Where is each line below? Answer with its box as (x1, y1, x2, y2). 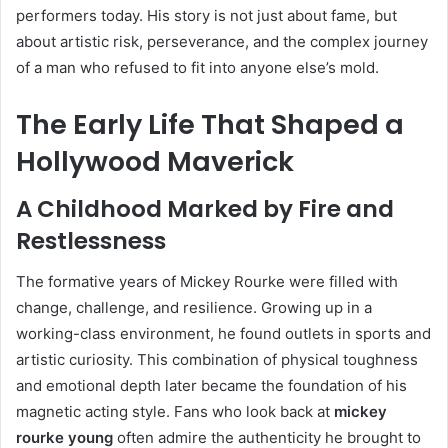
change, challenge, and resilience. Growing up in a (16, 297, 372, 317)
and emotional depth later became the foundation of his (16, 375, 407, 395)
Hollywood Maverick (16, 142, 294, 180)
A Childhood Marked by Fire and (16, 193, 394, 226)
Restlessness (16, 225, 166, 258)
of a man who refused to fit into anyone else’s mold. (16, 57, 379, 77)
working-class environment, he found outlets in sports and (16, 323, 431, 343)
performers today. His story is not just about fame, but (16, 5, 397, 25)
